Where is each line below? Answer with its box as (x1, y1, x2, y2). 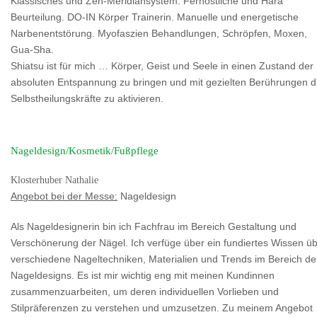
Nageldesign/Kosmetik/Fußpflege (11, 145, 158, 157)
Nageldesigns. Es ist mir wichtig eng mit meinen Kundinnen (11, 270, 275, 282)
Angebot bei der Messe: (11, 191, 117, 202)
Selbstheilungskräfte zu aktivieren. (11, 93, 163, 105)
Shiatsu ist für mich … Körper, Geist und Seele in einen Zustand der (11, 61, 313, 72)
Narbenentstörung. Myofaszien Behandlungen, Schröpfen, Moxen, (11, 28, 307, 40)
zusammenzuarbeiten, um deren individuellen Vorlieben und (11, 287, 279, 298)
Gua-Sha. (11, 45, 54, 56)
